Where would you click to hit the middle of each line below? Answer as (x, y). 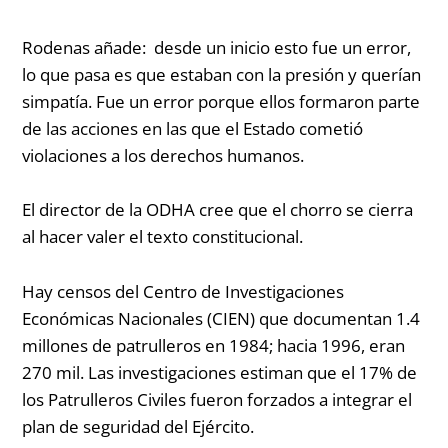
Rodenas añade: (86, 48)
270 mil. (53, 372)
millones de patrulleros (114, 345)
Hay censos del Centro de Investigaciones (183, 291)
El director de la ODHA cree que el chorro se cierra (218, 210)
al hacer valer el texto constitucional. (163, 237)
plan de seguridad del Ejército (136, 426)
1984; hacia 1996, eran (315, 345)
